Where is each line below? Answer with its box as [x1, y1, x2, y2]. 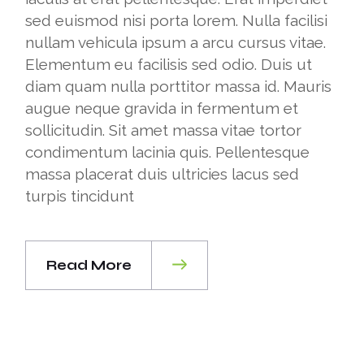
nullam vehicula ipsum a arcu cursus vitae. [25, 33, 327, 51]
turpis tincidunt [25, 187, 135, 205]
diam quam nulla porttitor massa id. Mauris [25, 77, 332, 95]
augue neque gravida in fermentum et [25, 99, 299, 117]
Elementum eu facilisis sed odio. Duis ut [25, 55, 313, 73]
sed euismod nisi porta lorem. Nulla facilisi [25, 11, 328, 29]
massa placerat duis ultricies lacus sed [25, 165, 300, 183]
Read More [46, 257, 132, 274]
